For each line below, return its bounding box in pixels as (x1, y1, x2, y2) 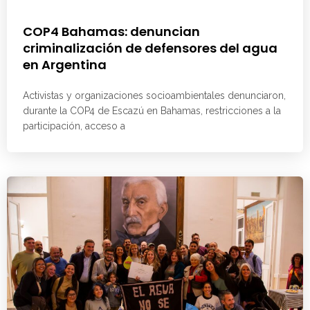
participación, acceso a (23, 120, 125, 132)
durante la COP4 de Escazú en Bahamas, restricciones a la (23, 105, 281, 117)
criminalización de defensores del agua (23, 39, 277, 57)
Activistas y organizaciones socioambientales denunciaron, (23, 90, 286, 102)
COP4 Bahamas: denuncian (23, 23, 200, 41)
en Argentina (23, 56, 107, 74)
